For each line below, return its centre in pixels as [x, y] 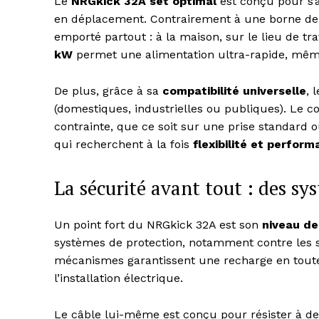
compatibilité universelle [234, 91]
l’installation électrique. [119, 278]
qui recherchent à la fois [124, 145]
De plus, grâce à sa [108, 91]
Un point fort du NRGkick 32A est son [158, 225]
